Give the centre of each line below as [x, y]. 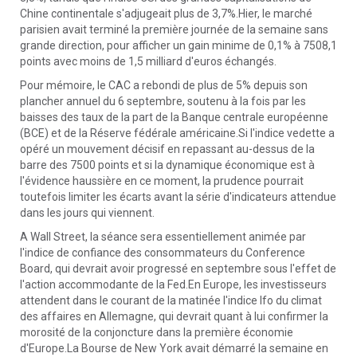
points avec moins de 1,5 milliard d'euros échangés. [148, 61]
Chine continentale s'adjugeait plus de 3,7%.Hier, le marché [166, 14]
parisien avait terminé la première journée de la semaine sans [174, 29]
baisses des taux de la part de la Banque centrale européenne [174, 117]
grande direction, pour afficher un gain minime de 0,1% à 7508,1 [178, 45]
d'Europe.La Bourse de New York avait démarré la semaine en [174, 348]
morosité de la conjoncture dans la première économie [157, 332]
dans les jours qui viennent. [87, 213]
